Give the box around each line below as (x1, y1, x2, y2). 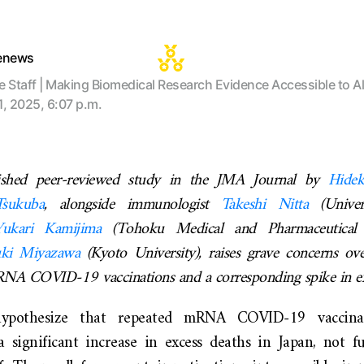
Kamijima (44, 215, 101, 244)
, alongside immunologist (44, 191, 221, 219)
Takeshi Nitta (220, 191, 309, 219)
